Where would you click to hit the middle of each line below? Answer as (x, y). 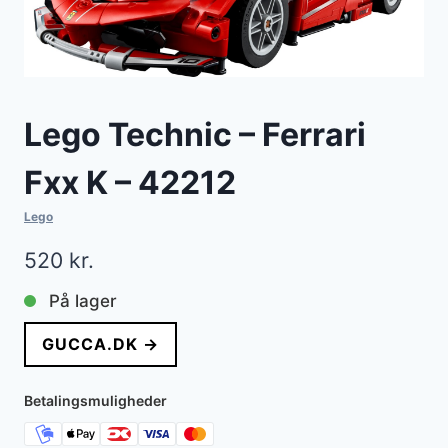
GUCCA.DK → (100, 344)
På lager (83, 300)
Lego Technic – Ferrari (195, 134)
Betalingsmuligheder (95, 401)
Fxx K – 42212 (130, 182)
